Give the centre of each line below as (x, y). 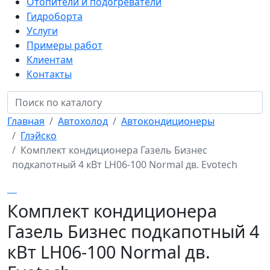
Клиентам (50, 60)
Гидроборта (55, 16)
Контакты (49, 74)
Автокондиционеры (168, 121)
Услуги (42, 31)
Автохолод (83, 121)
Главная (26, 121)
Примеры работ (64, 45)
